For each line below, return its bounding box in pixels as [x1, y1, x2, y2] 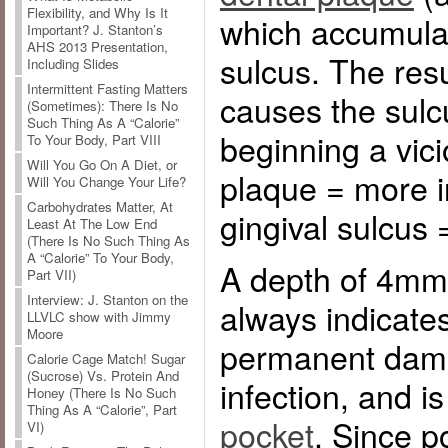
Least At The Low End [26, 214, 157, 234]
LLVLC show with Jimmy [26, 307, 171, 327]
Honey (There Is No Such [26, 383, 176, 403]
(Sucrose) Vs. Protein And [26, 366, 179, 386]
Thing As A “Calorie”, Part [26, 400, 177, 420]
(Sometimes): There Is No [26, 96, 178, 116]
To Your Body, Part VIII [26, 130, 161, 150]
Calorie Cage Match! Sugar [26, 349, 185, 369]
